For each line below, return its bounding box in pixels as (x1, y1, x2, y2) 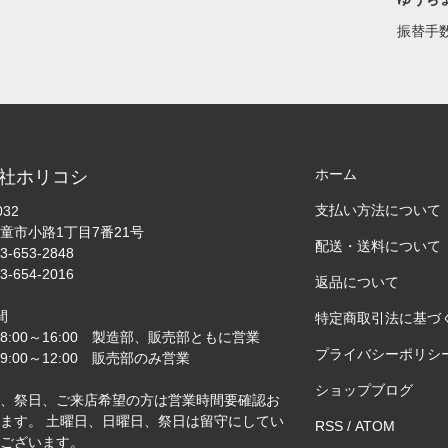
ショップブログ (315, 382, 414, 399)
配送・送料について (315, 238, 442, 255)
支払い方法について (315, 202, 442, 219)
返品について (315, 274, 400, 291)
